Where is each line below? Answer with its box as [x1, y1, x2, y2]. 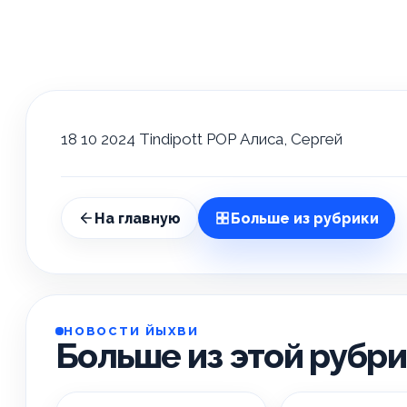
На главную [94, 209, 181, 227]
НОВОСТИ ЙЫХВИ [64, 324, 199, 338]
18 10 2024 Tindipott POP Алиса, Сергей [61, 130, 342, 148]
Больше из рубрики [231, 209, 379, 227]
